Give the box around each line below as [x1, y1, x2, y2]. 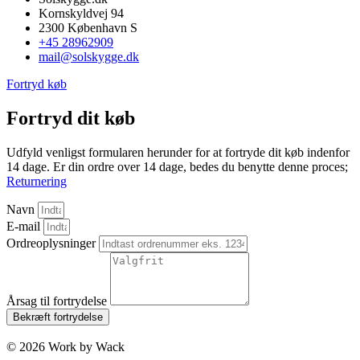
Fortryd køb [6, 76, 67, 91]
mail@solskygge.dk [39, 49, 139, 63]
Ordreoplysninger [6, 235, 99, 250]
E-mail [6, 219, 43, 233]
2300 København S [39, 20, 137, 35]
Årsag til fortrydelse [6, 293, 110, 308]
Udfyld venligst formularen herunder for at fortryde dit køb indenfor [6, 145, 350, 159]
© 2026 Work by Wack [6, 339, 125, 354]
